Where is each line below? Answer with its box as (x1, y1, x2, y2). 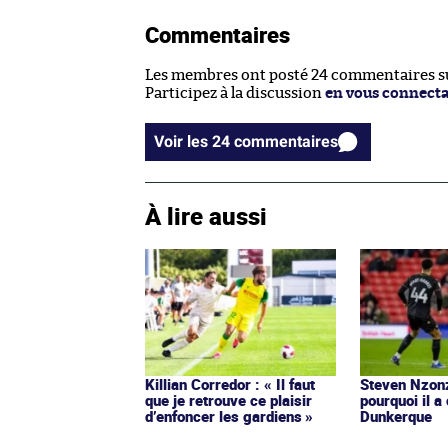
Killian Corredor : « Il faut (145, 373, 315, 394)
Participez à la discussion (145, 85, 325, 101)
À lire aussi (145, 199, 267, 232)
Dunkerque (360, 405, 433, 426)
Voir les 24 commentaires (234, 131, 338, 151)
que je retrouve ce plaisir (145, 389, 312, 410)
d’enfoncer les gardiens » (145, 405, 313, 426)
